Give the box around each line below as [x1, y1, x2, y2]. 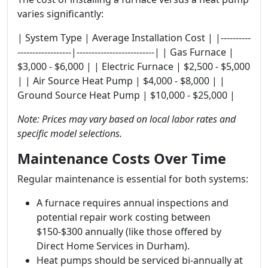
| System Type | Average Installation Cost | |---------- [17, 31, 251, 44]
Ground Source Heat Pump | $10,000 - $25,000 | [17, 89, 235, 102]
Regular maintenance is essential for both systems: [17, 172, 248, 185]
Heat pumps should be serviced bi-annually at [36, 254, 243, 267]
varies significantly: [17, 7, 103, 20]
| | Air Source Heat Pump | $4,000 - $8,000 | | [17, 74, 225, 87]
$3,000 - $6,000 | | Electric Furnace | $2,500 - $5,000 [17, 60, 250, 73]
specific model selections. [17, 127, 122, 140]
